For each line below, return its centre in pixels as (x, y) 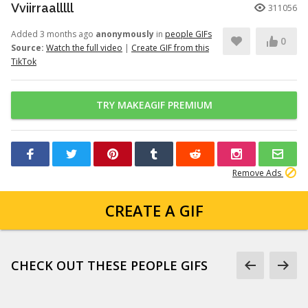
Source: (27, 48)
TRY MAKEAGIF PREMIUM (154, 105)
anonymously (125, 34)
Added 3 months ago (53, 34)
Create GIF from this (170, 48)
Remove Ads (258, 173)
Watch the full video (84, 48)
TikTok (24, 62)
